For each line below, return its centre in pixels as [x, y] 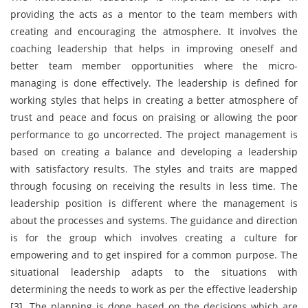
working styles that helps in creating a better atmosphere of [154, 100]
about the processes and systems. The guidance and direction [154, 220]
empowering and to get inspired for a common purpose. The [154, 255]
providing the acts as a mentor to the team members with [154, 14]
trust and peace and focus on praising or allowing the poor [154, 117]
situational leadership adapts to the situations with [154, 272]
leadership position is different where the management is [154, 203]
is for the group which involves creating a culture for [154, 238]
